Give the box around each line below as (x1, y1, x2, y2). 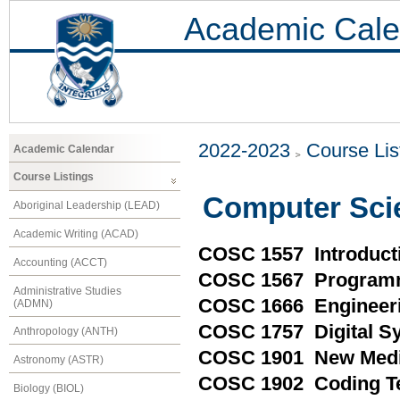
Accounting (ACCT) (13, 255, 107, 269)
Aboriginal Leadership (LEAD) (13, 199, 160, 212)
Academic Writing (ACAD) (13, 227, 138, 240)
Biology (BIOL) (13, 381, 84, 395)
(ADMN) (13, 296, 53, 310)
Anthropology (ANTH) (13, 325, 118, 338)
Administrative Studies (13, 284, 121, 297)
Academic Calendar (13, 142, 114, 155)
